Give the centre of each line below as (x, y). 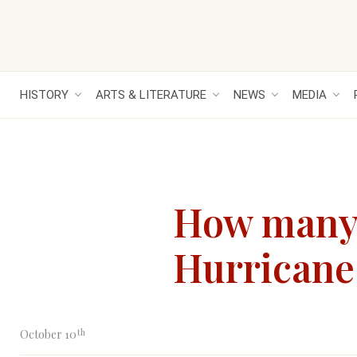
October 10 (48, 334)
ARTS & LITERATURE (151, 95)
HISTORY (44, 95)
